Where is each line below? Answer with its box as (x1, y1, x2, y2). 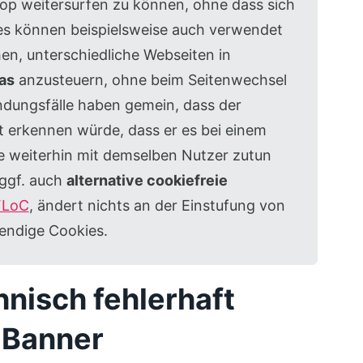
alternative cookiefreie (66, 172, 228, 189)
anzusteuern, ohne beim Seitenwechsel (14, 71, 287, 88)
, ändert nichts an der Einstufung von (28, 197, 285, 214)
